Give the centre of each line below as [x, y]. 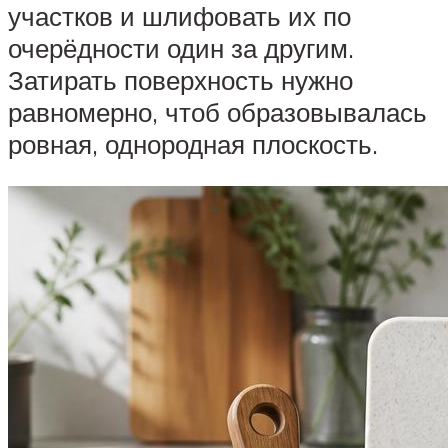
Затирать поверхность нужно [180, 80]
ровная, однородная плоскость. [193, 144]
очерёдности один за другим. [181, 48]
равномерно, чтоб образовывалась [217, 112]
